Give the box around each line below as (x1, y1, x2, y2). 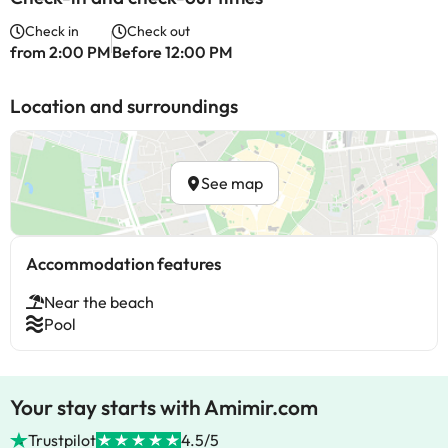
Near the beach (44, 292, 154, 312)
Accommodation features (26, 253, 221, 274)
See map (200, 173, 263, 193)
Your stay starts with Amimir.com (10, 394, 318, 420)
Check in (25, 22, 79, 40)
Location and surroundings (10, 94, 238, 118)
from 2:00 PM (10, 42, 111, 62)
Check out (127, 22, 190, 40)
